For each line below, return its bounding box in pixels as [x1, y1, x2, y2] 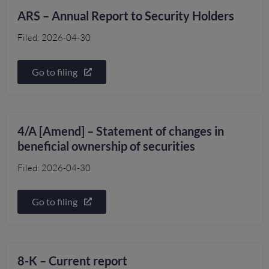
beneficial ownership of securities [17, 138, 196, 153]
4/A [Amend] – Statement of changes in [17, 123, 225, 138]
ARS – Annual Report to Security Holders [17, 8, 235, 23]
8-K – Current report [17, 253, 128, 268]
